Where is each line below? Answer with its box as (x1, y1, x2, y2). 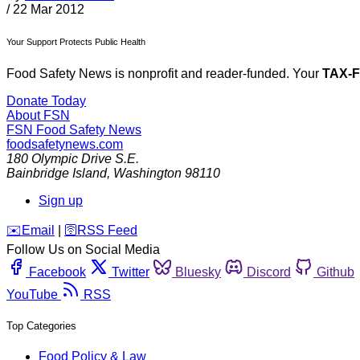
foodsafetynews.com (6, 137, 123, 152)
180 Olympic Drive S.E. (6, 152, 139, 166)
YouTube (6, 288, 58, 302)
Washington (113, 166, 182, 181)
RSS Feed (77, 223, 137, 238)
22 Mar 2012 (13, 2, 84, 17)
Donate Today (6, 94, 86, 108)
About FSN (6, 108, 70, 123)
